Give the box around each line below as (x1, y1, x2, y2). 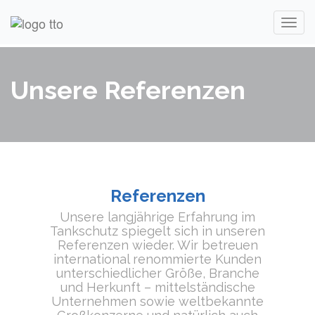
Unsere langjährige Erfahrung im (60, 210, 255, 224)
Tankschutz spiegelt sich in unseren (50, 224, 265, 238)
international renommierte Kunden (53, 252, 262, 266)
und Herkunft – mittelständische (60, 280, 255, 295)
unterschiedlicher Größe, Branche (56, 266, 259, 281)
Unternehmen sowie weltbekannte (51, 294, 264, 309)
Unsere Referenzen (11, 75, 245, 105)
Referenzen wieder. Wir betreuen (57, 238, 258, 252)
